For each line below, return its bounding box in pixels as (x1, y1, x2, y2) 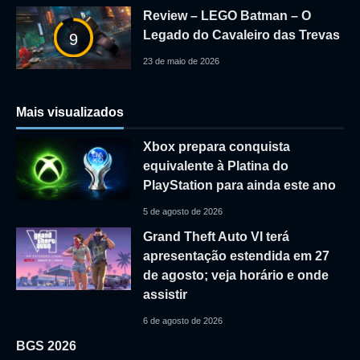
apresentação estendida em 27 (142, 248, 329, 263)
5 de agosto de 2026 (142, 206, 223, 216)
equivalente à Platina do (142, 158, 288, 173)
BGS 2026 (16, 338, 76, 353)
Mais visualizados (16, 105, 124, 120)
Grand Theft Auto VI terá (142, 229, 289, 243)
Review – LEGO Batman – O (142, 8, 311, 22)
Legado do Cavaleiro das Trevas (142, 27, 340, 42)
